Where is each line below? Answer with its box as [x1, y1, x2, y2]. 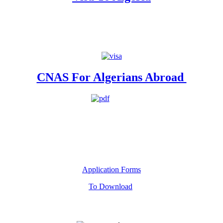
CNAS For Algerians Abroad [36, 71, 187, 84]
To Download [89, 182, 132, 191]
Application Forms [82, 165, 141, 174]
